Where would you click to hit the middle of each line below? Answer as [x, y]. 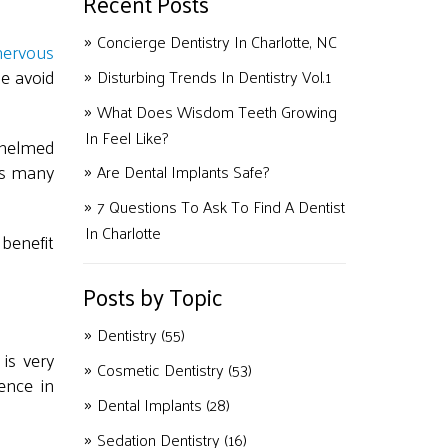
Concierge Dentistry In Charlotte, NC [216, 41]
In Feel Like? [126, 137]
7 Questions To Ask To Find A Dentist [220, 206]
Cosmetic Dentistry [162, 369]
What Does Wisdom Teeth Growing [216, 111]
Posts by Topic [152, 296]
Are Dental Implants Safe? [182, 171]
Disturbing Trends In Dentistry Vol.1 [213, 76]
